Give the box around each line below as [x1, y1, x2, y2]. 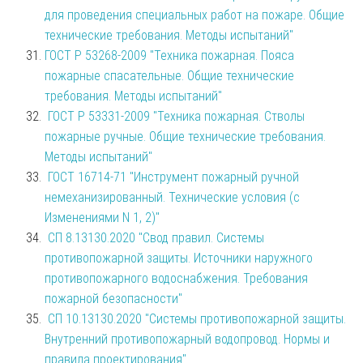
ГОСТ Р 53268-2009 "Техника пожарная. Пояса [45, 47, 294, 63]
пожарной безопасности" [45, 290, 182, 306]
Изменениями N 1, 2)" [45, 209, 160, 225]
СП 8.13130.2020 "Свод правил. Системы [48, 229, 264, 246]
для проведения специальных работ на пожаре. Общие [45, 6, 344, 23]
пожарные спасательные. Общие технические [45, 67, 294, 83]
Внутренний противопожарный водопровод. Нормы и [45, 331, 330, 347]
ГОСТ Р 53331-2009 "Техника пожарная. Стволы [48, 108, 305, 124]
